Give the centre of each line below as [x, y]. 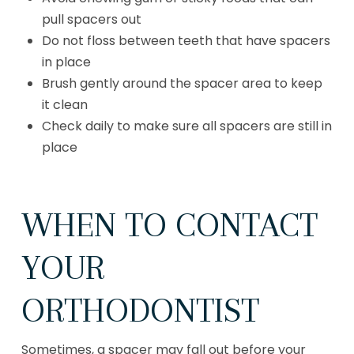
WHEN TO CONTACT [169, 225]
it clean [65, 105]
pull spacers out [92, 20]
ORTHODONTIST [140, 310]
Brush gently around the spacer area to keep [183, 84]
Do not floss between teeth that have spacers [186, 41]
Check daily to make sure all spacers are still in [187, 126]
